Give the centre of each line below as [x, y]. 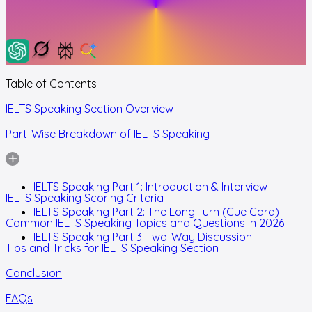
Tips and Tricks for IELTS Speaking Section [112, 248]
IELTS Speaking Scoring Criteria [85, 197]
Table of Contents [51, 83]
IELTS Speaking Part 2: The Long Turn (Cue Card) [156, 211]
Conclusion [34, 273]
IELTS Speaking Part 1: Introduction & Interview [150, 186]
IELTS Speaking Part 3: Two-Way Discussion [143, 236]
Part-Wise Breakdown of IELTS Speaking [108, 133]
